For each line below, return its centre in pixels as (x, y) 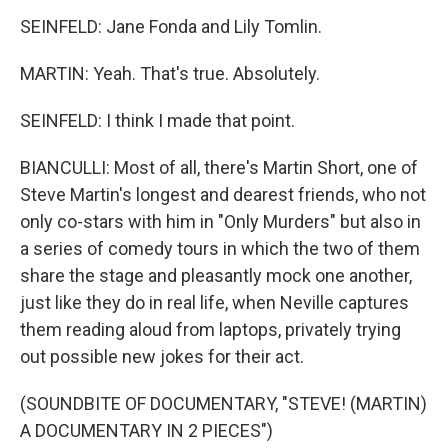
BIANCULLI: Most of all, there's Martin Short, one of (219, 167)
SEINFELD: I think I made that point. (157, 120)
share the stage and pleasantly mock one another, (216, 275)
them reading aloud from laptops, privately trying (210, 329)
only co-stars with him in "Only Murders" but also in (220, 221)
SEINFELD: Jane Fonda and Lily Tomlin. (171, 26)
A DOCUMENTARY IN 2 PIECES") (146, 430)
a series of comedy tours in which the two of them (220, 248)
